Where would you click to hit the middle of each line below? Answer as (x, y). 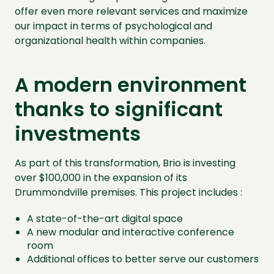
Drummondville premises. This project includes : (128, 192)
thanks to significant (119, 109)
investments (78, 134)
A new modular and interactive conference (131, 232)
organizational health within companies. (110, 41)
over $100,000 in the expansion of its (101, 178)
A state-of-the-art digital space (105, 219)
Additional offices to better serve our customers (143, 259)
